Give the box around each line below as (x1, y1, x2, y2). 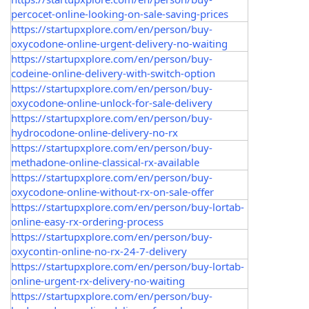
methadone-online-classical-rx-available (11, 155, 199, 169)
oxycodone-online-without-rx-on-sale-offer (11, 185, 214, 199)
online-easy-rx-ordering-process (11, 215, 163, 228)
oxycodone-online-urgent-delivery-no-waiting (11, 37, 228, 50)
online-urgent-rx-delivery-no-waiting (11, 274, 185, 288)
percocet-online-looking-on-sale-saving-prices (11, 7, 228, 21)
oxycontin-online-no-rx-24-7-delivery (11, 244, 187, 258)
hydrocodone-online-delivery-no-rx (11, 126, 178, 139)
